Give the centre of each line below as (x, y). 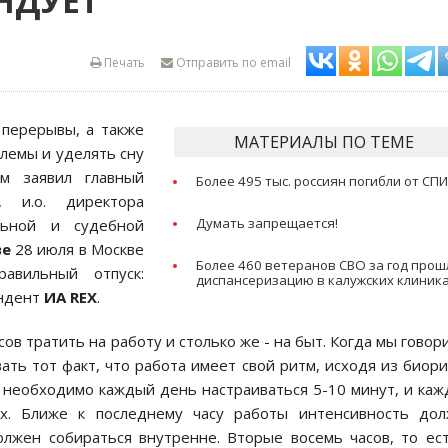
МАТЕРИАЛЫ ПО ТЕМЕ (324, 142)
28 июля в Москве (77, 249)
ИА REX (70, 297)
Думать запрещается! (267, 223)
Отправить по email (232, 62)
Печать (123, 62)
